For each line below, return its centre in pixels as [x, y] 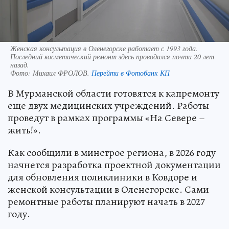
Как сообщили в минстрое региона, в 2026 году [112, 152]
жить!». [24, 130]
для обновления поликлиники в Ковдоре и [102, 177]
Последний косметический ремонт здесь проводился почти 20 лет [112, 56]
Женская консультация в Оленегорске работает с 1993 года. [104, 48]
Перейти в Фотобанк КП [131, 73]
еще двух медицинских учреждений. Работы [108, 105]
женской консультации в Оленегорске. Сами [108, 189]
